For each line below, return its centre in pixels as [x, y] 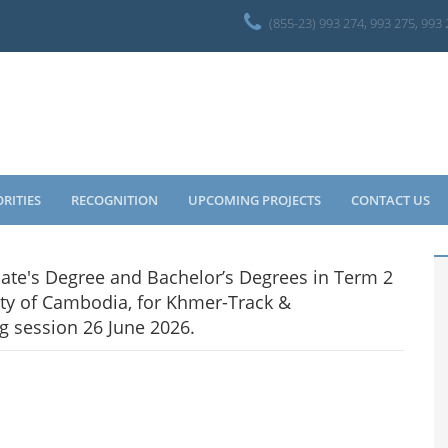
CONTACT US [390, 200]
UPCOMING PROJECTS [254, 200]
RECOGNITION [114, 200]
